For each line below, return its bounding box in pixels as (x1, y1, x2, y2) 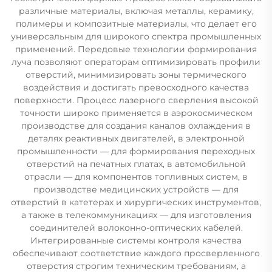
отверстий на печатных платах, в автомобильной (26, 158, 246, 169)
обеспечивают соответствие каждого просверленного (12, 247, 260, 259)
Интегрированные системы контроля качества (30, 234, 242, 246)
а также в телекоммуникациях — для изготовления (21, 209, 251, 220)
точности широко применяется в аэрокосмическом (19, 107, 253, 118)
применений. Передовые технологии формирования (15, 43, 257, 55)
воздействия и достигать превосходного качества (23, 81, 249, 93)
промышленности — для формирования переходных (17, 145, 255, 157)
